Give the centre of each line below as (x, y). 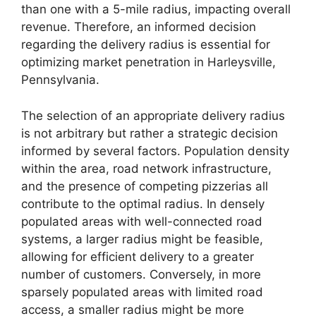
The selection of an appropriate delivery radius (153, 115)
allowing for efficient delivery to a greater (138, 256)
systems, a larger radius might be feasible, (142, 239)
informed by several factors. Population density (155, 151)
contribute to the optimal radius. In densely (143, 203)
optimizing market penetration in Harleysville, (148, 62)
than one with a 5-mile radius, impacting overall (156, 10)
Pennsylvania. (60, 80)
